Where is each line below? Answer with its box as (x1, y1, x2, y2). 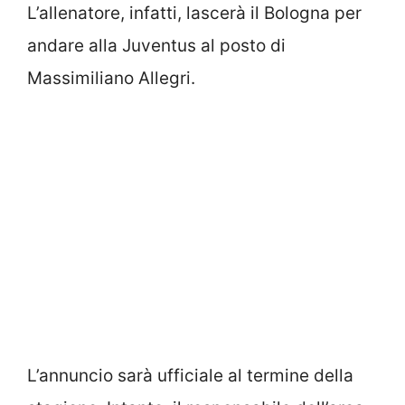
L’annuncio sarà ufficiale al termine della (27, 365, 353, 387)
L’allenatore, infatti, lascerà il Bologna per (27, 2, 362, 24)
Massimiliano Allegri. (27, 67, 195, 89)
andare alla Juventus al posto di (27, 34, 286, 56)
